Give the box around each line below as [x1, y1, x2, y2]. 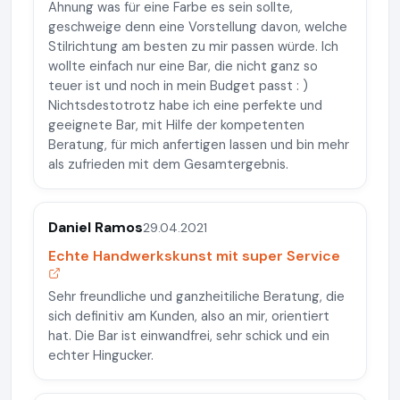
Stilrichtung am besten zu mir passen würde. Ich [48, 37, 338, 55]
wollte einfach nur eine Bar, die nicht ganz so [48, 57, 318, 75]
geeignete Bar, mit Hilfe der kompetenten [48, 116, 304, 134]
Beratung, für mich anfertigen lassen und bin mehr [48, 136, 349, 154]
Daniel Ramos [48, 218, 143, 237]
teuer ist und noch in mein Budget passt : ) [48, 77, 308, 95]
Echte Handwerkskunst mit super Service [48, 246, 340, 265]
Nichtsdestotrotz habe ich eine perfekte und [48, 96, 322, 114]
